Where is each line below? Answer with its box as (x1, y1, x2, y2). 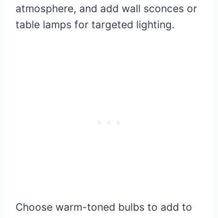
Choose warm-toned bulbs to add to (16, 201, 192, 214)
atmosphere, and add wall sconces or (16, 2, 197, 15)
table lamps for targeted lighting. (16, 18, 175, 31)
